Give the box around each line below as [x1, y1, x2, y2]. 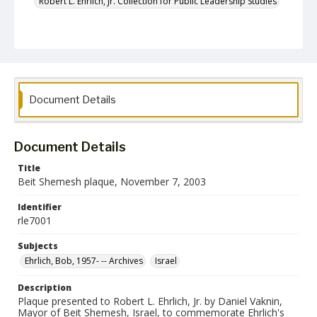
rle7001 [18, 214, 52, 227]
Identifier [18, 201, 62, 213]
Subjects [18, 240, 58, 252]
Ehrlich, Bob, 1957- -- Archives [25, 255, 143, 267]
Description [18, 282, 71, 294]
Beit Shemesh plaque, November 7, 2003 [18, 175, 206, 188]
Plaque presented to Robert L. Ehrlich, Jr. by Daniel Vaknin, [18, 294, 282, 308]
